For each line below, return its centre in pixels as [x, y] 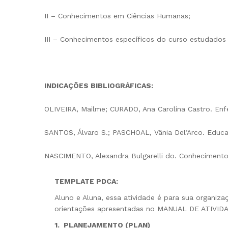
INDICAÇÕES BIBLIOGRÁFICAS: [99, 86]
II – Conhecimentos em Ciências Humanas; [117, 16]
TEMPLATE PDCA [85, 181]
